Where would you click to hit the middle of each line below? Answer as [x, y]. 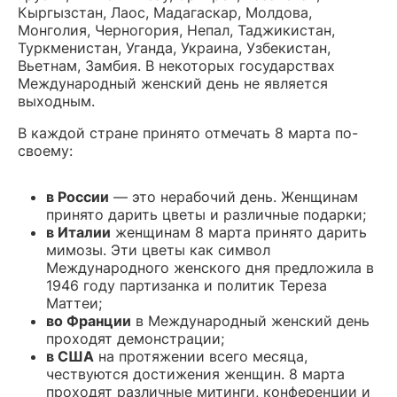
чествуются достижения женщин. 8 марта [195, 374]
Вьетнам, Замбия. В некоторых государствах [176, 65]
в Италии [78, 232]
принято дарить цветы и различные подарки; [206, 214]
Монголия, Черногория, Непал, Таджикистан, [176, 30]
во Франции [89, 320]
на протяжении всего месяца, [201, 356]
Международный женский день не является [173, 83]
